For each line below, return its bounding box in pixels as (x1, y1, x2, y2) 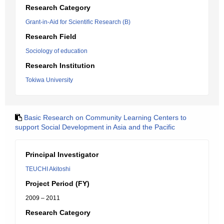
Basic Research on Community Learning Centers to (24, 113, 186, 121)
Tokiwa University (25, 76, 73, 83)
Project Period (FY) (25, 179, 89, 187)
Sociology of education (25, 47, 87, 54)
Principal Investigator (25, 150, 98, 158)
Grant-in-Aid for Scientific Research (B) (25, 18, 130, 25)
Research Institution (25, 61, 95, 69)
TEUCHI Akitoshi (25, 165, 70, 172)
